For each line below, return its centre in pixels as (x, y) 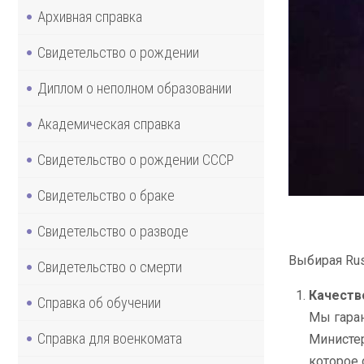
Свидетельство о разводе (113, 231)
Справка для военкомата (110, 338)
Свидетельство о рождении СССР (136, 159)
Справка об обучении (99, 302)
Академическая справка (109, 123)
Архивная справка (90, 16)
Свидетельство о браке (106, 195)
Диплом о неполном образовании (134, 88)
